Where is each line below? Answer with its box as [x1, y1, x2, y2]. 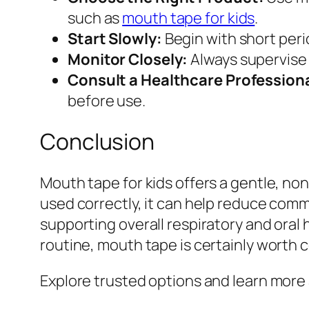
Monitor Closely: [68, 48, 188, 70]
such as [68, 7, 123, 28]
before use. [68, 90, 146, 111]
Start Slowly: [68, 28, 162, 49]
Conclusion [40, 126, 154, 157]
